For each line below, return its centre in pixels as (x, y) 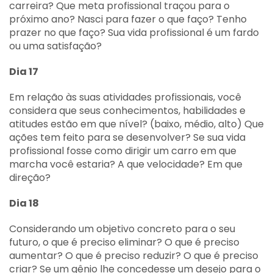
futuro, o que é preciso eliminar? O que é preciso (124, 242)
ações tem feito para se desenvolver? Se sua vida (127, 137)
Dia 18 (24, 203)
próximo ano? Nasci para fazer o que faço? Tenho (128, 19)
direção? (30, 178)
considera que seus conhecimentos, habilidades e (127, 111)
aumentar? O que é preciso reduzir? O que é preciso (134, 256)
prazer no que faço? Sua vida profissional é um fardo (134, 33)
